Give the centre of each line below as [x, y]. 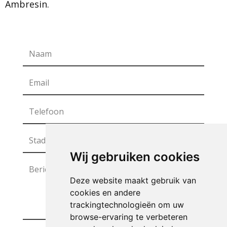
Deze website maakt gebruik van [133, 180]
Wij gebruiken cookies [135, 157]
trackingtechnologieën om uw [127, 205]
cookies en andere [105, 193]
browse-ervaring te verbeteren [128, 217]
